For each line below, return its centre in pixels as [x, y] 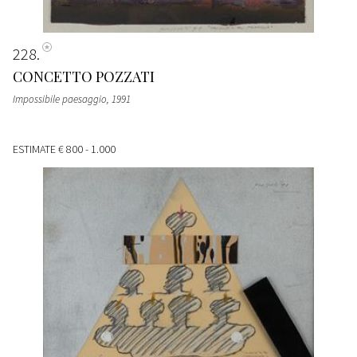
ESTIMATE [35, 149]
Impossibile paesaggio [60, 99]
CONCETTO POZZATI [84, 76]
